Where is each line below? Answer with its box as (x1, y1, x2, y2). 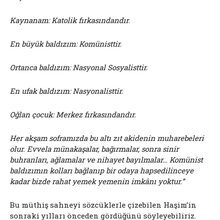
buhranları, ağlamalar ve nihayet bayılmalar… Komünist (10, 155, 203, 165)
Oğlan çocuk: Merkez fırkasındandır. (10, 110, 136, 120)
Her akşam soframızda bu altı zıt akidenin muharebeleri (10, 133, 204, 143)
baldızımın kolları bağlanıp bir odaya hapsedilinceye (10, 165, 193, 176)
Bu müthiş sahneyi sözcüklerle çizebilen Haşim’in (10, 200, 196, 210)
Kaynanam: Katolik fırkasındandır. (10, 15, 130, 26)
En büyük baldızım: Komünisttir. (10, 39, 122, 49)
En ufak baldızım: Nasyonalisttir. (10, 86, 123, 96)
